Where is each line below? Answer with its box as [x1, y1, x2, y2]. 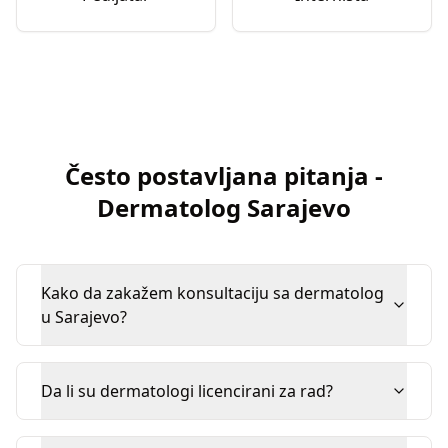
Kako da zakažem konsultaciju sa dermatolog [41, 282, 384, 304]
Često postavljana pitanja [65, 159, 369, 192]
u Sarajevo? [41, 306, 127, 328]
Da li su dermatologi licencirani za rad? [41, 380, 333, 402]
